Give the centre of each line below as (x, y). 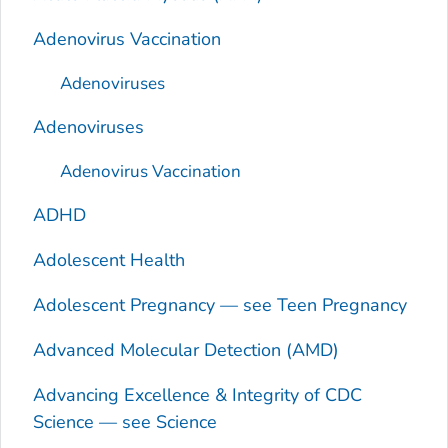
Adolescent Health (108, 259)
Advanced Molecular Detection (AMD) (185, 349)
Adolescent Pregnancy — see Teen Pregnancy (219, 304)
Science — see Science (124, 421)
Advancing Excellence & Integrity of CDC (197, 394)
